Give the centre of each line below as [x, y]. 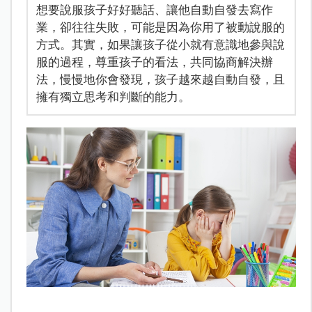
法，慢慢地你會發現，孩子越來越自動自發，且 [160, 79]
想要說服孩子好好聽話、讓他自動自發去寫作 [154, 9]
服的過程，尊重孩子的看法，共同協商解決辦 [154, 62]
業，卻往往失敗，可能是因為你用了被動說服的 [160, 27]
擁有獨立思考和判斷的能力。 [113, 96]
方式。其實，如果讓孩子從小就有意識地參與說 [160, 44]
